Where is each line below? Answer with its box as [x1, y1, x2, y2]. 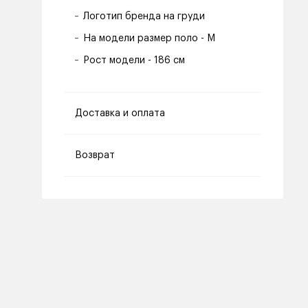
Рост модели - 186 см [83, 56, 185, 65]
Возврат [75, 151, 115, 160]
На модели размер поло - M [83, 34, 215, 43]
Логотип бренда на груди [83, 12, 205, 21]
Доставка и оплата [75, 109, 165, 118]
